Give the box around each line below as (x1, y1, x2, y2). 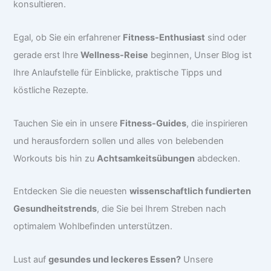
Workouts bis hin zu (13, 152, 97, 164)
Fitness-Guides (120, 117, 187, 129)
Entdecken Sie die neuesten (13, 186, 130, 197)
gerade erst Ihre (13, 50, 81, 61)
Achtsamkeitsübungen (97, 152, 195, 164)
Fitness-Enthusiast (123, 32, 206, 44)
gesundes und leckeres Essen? (48, 253, 181, 265)
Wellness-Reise (80, 50, 149, 61)
